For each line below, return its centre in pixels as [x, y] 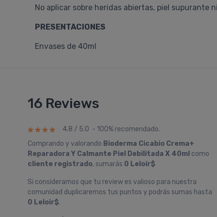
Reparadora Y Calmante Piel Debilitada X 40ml [109, 154]
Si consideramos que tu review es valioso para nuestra [112, 182]
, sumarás [108, 164]
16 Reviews [63, 103]
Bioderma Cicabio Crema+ [149, 144]
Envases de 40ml [66, 46]
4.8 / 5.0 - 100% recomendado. [111, 129]
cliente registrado [60, 164]
